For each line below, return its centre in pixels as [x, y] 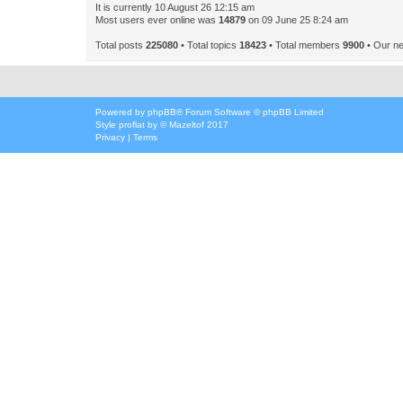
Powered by [121, 112]
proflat [132, 125]
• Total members [304, 45]
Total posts [121, 45]
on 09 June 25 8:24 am [297, 20]
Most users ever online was [157, 20]
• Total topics [209, 45]
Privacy [110, 137]
